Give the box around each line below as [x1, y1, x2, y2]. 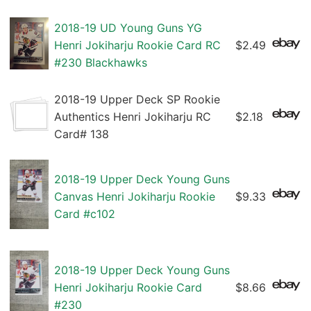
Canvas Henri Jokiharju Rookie [54, 190, 215, 204]
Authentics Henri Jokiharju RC [54, 110, 211, 124]
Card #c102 [54, 207, 115, 221]
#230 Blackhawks [54, 56, 147, 70]
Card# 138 [54, 127, 109, 142]
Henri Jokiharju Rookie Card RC [54, 38, 221, 53]
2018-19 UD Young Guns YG [54, 21, 202, 35]
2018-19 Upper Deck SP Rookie [54, 92, 220, 107]
